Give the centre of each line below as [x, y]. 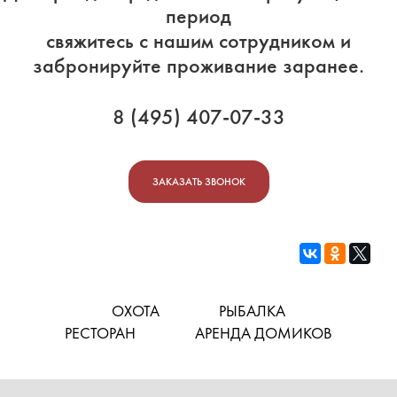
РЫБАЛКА [252, 311]
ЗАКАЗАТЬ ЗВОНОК [198, 182]
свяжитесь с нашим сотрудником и [198, 41]
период [198, 16]
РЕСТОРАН [100, 333]
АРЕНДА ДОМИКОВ [264, 333]
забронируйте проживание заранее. [198, 66]
